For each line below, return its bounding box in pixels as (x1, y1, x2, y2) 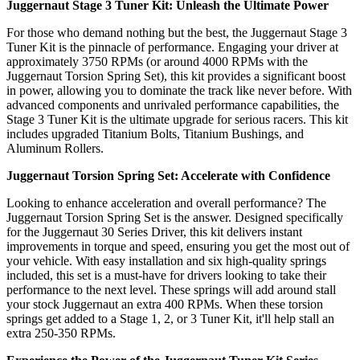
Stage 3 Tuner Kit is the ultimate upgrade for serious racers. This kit (6, 112, 348, 127)
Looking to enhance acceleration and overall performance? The (6, 196, 326, 211)
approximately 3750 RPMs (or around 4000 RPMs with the (6, 55, 308, 69)
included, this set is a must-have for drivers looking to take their (6, 268, 326, 283)
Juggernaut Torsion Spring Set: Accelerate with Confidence (6, 169, 330, 183)
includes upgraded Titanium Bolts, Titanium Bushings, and (6, 127, 304, 141)
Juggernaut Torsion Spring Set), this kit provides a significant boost (6, 69, 346, 84)
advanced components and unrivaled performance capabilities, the (6, 98, 339, 112)
